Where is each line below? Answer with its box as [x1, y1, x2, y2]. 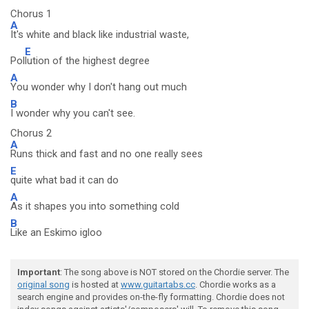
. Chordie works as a [195, 279, 276, 290]
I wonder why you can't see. [10, 107, 135, 119]
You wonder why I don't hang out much [10, 81, 187, 93]
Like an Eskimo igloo [10, 226, 102, 239]
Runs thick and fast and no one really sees [10, 148, 203, 160]
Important [17, 267, 60, 277]
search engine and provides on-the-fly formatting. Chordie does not [17, 292, 285, 302]
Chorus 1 [10, 8, 52, 20]
